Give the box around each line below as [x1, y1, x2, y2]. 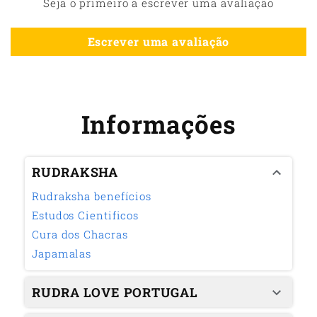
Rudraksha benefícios [32, 188, 151, 203]
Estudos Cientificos [32, 207, 139, 222]
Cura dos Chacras [32, 226, 128, 241]
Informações [81, 107, 236, 140]
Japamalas [32, 246, 92, 260]
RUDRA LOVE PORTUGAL [32, 283, 198, 301]
